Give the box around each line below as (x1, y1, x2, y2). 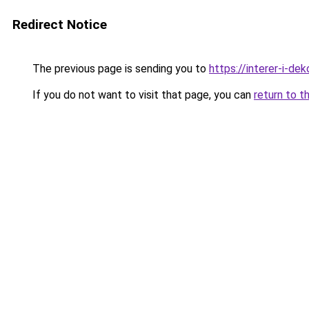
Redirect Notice (12, 17, 107, 32)
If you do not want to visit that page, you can (30, 88, 254, 101)
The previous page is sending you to (30, 62, 209, 75)
